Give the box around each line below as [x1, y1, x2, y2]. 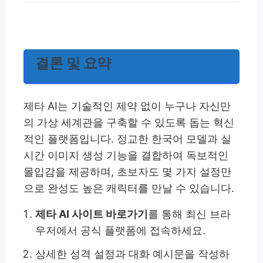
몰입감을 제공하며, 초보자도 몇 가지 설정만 [23, 166, 231, 178]
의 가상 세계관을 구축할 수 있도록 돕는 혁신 [23, 116, 234, 129]
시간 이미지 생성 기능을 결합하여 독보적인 [23, 149, 228, 162]
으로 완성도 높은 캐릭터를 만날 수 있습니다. [23, 182, 234, 195]
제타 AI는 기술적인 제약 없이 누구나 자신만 [23, 100, 231, 113]
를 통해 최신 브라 [148, 208, 231, 221]
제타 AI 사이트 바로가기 [35, 208, 149, 221]
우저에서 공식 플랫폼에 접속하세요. [35, 224, 206, 237]
